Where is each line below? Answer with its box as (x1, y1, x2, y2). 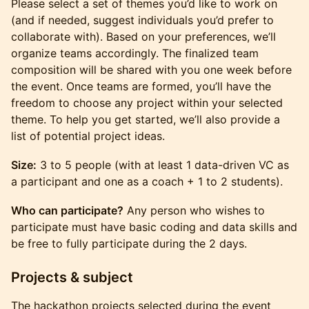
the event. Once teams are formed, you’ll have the (11, 79, 271, 93)
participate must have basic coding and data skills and (11, 220, 297, 234)
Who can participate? (11, 203, 123, 217)
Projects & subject (11, 269, 133, 286)
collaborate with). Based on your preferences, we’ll (11, 30, 276, 43)
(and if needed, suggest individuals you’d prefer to (11, 13, 274, 27)
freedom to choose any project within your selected (11, 96, 283, 110)
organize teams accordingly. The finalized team (11, 46, 259, 60)
